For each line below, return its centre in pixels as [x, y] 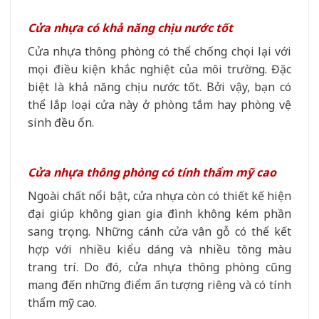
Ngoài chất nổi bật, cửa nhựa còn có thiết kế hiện [159, 196]
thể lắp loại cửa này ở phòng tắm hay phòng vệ [159, 104]
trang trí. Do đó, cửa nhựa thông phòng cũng [159, 267]
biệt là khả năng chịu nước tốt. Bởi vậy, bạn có [159, 87]
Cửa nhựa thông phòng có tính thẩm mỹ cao [152, 173]
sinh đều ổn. [61, 122]
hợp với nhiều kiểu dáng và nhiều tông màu [159, 250]
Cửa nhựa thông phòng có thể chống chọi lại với [159, 51]
